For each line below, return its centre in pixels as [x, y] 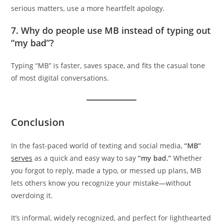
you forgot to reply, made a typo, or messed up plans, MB [106, 170]
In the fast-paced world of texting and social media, [98, 145]
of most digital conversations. [60, 78]
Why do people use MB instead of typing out [116, 30]
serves [22, 158]
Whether [187, 158]
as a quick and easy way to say [85, 158]
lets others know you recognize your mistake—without [101, 183]
